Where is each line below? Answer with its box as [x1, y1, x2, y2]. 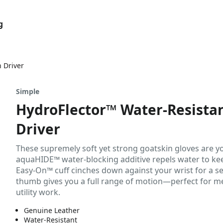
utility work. [16, 187, 60, 198]
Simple [16, 87, 39, 96]
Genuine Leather [24, 206, 80, 215]
